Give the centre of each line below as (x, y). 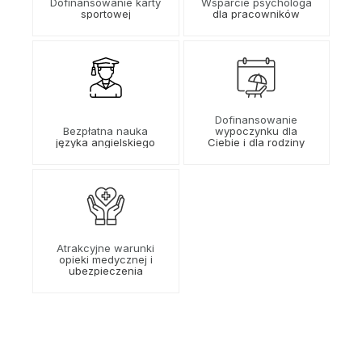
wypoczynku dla (257, 131)
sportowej (105, 14)
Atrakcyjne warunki (106, 248)
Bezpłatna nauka (106, 131)
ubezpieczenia (105, 271)
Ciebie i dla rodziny (257, 143)
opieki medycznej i (105, 260)
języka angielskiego (106, 143)
